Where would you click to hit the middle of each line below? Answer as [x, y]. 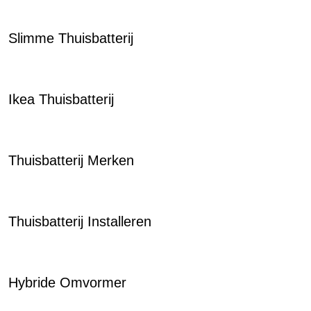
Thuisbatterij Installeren [80, 221]
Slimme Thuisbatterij [71, 38]
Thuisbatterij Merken [71, 160]
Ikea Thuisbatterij [61, 99]
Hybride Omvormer [67, 283]
